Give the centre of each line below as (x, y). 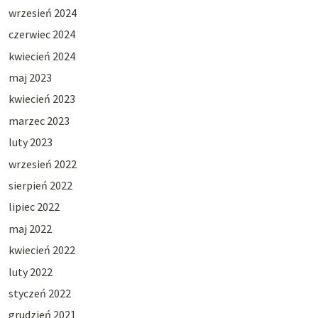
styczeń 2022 (39, 293)
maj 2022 (30, 228)
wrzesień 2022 (42, 164)
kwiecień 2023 (42, 99)
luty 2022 (30, 272)
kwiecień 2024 (42, 56)
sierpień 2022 (40, 185)
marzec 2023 (39, 120)
